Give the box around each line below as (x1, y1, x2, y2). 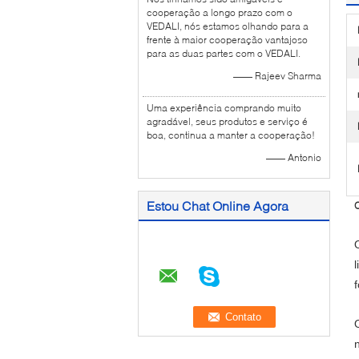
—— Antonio (266, 151, 321, 163)
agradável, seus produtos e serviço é (147, 115, 308, 127)
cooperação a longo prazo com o (147, 6, 292, 18)
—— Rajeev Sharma (233, 70, 321, 82)
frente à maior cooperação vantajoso (147, 34, 308, 46)
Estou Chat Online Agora (147, 198, 288, 213)
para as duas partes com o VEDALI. (147, 47, 301, 59)
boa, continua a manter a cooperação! (147, 129, 315, 141)
